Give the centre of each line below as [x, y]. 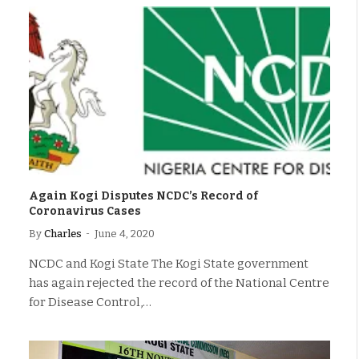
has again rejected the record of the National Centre [179, 283]
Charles [63, 234]
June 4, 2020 [125, 234]
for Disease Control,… [90, 302]
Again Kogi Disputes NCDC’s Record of [143, 196]
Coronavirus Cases [85, 211]
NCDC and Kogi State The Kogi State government [169, 264]
